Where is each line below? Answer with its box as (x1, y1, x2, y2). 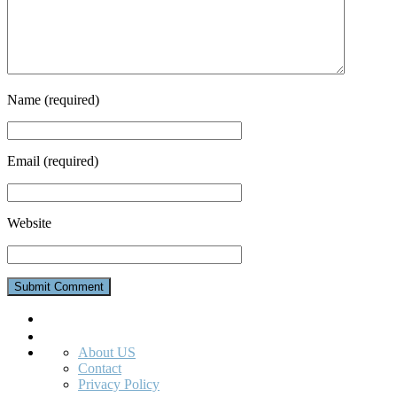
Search (42, 308, 80, 324)
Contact (78, 360, 121, 376)
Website (7, 215, 51, 231)
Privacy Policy (78, 376, 160, 392)
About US (78, 344, 136, 360)
